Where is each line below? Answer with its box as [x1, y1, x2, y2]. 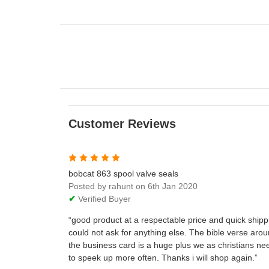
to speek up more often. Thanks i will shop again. [68, 252, 255, 262]
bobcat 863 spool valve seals [68, 168, 178, 178]
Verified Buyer [76, 193, 131, 204]
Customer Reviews [68, 116, 176, 130]
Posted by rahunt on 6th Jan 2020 [68, 181, 198, 191]
